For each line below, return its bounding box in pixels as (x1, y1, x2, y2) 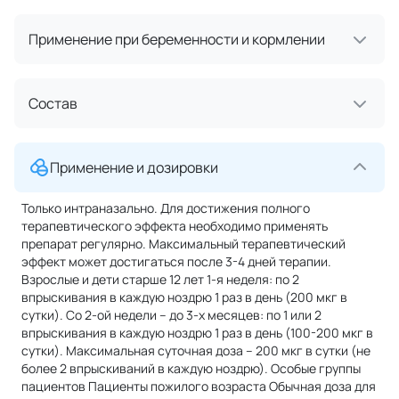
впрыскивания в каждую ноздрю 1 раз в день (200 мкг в (21, 289, 347, 305)
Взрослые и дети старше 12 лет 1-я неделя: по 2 (21, 271, 299, 288)
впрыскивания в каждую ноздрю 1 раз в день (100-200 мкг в (21, 324, 373, 341)
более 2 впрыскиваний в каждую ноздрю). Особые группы (21, 360, 361, 377)
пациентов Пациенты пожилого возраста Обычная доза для (21, 378, 376, 395)
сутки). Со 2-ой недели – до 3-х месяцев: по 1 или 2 (21, 306, 322, 323)
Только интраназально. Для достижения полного (21, 199, 310, 216)
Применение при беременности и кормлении (28, 29, 325, 49)
